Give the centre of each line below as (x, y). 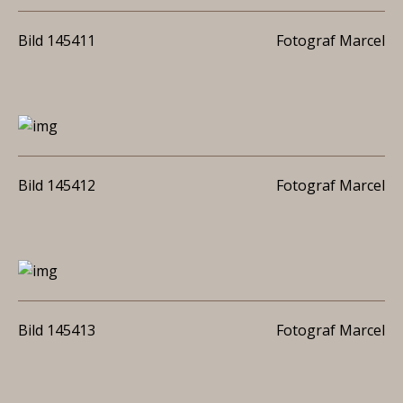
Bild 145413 (57, 330)
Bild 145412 (57, 185)
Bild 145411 (57, 40)
